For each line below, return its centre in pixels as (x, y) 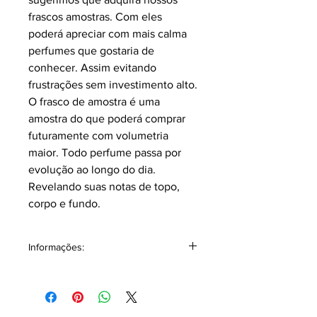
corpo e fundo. (64, 204)
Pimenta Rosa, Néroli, (128, 303)
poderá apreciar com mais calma (108, 34)
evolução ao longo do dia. (92, 170)
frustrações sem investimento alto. (113, 85)
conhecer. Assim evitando (92, 68)
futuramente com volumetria (98, 136)
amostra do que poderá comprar (107, 119)
